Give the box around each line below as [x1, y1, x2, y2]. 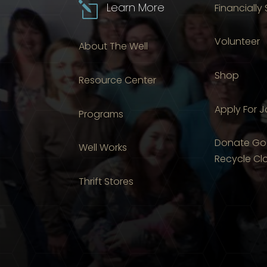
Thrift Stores [79, 175, 133, 189]
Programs [79, 107, 123, 121]
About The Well [79, 39, 148, 54]
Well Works [79, 141, 127, 155]
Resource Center [79, 73, 156, 88]
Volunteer [214, 35, 260, 49]
